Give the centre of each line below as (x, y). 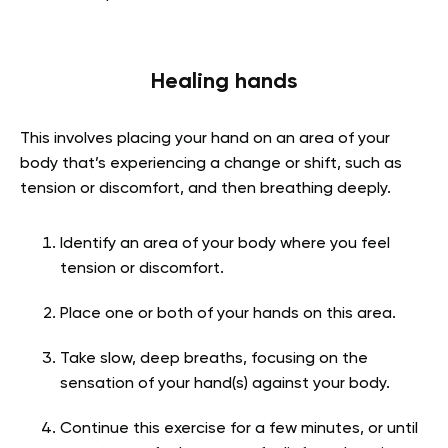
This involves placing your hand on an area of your (205, 138)
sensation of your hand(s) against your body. (225, 383)
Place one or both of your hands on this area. (228, 313)
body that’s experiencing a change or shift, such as (211, 163)
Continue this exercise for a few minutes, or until (239, 428)
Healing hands (224, 81)
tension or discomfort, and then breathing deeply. (205, 188)
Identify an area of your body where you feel (225, 243)
